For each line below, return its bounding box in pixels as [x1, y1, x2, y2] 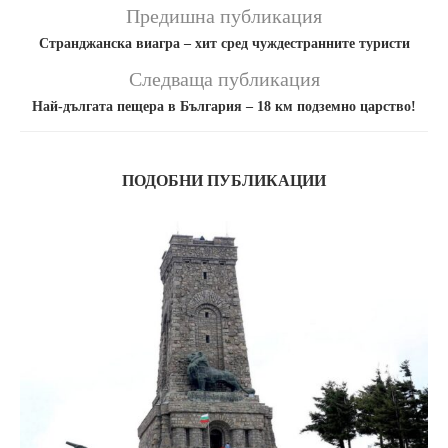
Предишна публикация [126, 4, 322, 27]
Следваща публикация [128, 67, 320, 90]
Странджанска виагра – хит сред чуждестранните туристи [38, 35, 410, 51]
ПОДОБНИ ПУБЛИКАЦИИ [122, 171, 326, 189]
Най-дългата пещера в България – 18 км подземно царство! [32, 98, 416, 114]
